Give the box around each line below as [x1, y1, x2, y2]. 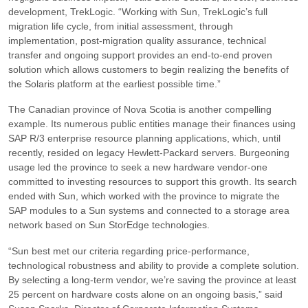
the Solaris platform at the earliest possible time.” [8, 78, 221, 89]
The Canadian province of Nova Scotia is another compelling [8, 104, 272, 115]
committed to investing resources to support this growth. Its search [8, 176, 297, 188]
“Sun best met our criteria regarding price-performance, [8, 245, 250, 257]
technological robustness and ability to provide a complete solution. [8, 260, 299, 272]
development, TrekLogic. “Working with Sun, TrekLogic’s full [8, 5, 267, 17]
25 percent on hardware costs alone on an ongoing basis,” [8, 289, 262, 300]
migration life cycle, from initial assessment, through [8, 20, 233, 32]
